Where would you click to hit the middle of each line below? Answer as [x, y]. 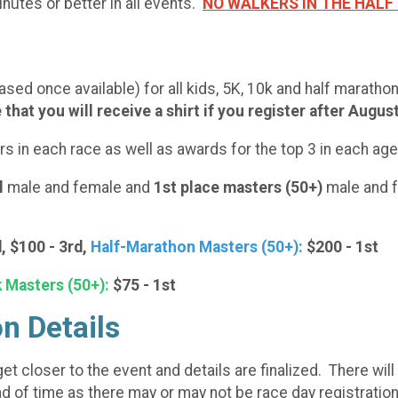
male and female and [79, 187]
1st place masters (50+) [238, 187]
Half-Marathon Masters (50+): [197, 247]
